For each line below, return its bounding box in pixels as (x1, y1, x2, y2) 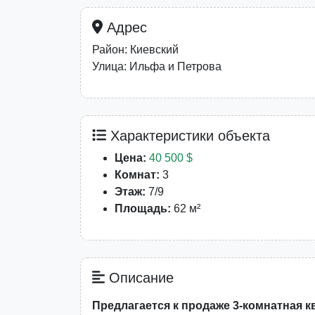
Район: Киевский (92, 43, 179, 56)
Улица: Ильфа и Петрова (92, 60, 221, 72)
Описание (104, 269, 174, 285)
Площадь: (115, 202, 171, 214)
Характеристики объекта (106, 127, 270, 143)
